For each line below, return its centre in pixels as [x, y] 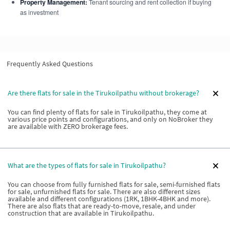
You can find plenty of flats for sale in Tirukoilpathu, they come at [107, 112]
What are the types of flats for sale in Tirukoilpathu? [87, 166]
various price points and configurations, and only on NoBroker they [110, 119]
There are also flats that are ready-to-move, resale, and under [102, 206]
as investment [39, 12]
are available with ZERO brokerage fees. [68, 126]
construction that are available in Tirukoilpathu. [81, 213]
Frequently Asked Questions [50, 63]
